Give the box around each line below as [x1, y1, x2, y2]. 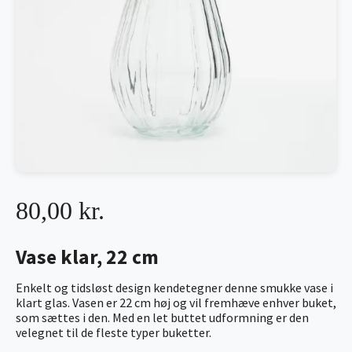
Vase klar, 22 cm [16, 244, 159, 269]
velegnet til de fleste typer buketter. [16, 324, 211, 340]
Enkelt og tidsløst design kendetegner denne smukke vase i [16, 279, 333, 295]
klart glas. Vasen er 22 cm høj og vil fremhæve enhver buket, [16, 294, 336, 310]
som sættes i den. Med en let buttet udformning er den [16, 309, 309, 325]
